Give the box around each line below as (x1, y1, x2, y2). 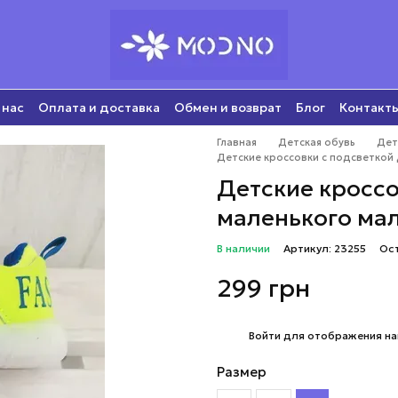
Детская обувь (278, 136, 355, 148)
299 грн (217, 273, 310, 304)
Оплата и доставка (38, 99, 160, 115)
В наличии (217, 242, 270, 255)
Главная (217, 136, 257, 148)
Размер (217, 363, 267, 380)
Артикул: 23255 (283, 242, 366, 255)
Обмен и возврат (174, 99, 282, 115)
